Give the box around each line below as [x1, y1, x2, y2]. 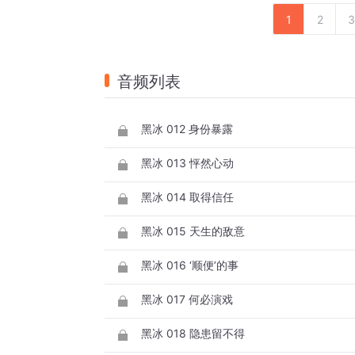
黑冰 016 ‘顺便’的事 [141, 258, 239, 273]
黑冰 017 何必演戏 [141, 292, 233, 307]
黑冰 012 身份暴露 [141, 122, 233, 136]
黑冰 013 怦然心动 [141, 156, 234, 170]
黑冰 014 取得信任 [141, 190, 234, 204]
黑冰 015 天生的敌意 [141, 224, 245, 239]
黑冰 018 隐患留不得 [141, 326, 245, 341]
